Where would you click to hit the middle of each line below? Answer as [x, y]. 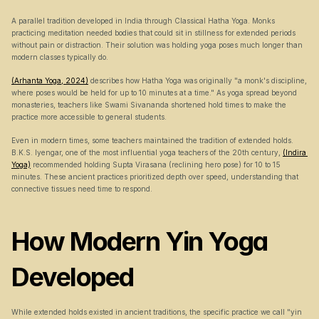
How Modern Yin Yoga [140, 241]
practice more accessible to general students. [89, 117]
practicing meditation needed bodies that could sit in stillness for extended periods [153, 33]
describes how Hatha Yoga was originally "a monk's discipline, [198, 80]
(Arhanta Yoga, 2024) [50, 80]
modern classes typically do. [60, 57]
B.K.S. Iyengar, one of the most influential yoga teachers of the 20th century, [147, 152]
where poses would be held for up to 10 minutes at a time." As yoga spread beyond [154, 93]
